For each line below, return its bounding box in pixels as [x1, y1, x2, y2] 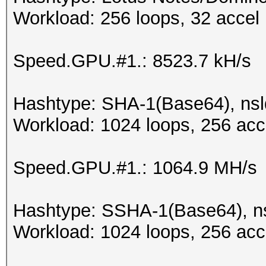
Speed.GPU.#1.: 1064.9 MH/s [13, 157, 257, 178]
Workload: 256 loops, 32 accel [13, 8, 259, 28]
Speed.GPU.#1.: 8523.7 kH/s [13, 50, 251, 71]
